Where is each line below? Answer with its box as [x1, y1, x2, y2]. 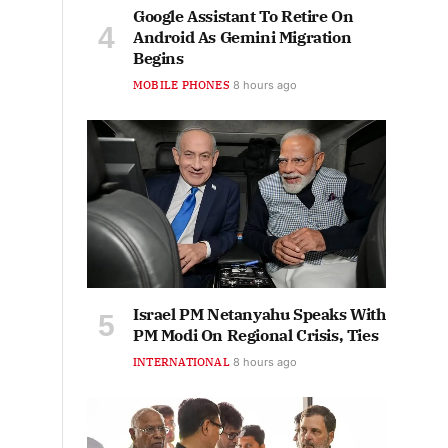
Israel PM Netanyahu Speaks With [133, 303, 386, 324]
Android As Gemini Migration [133, 26, 352, 47]
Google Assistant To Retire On [133, 5, 354, 26]
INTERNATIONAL [133, 354, 230, 369]
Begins [133, 47, 184, 68]
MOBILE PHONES [133, 77, 230, 92]
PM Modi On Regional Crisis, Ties [133, 324, 379, 345]
